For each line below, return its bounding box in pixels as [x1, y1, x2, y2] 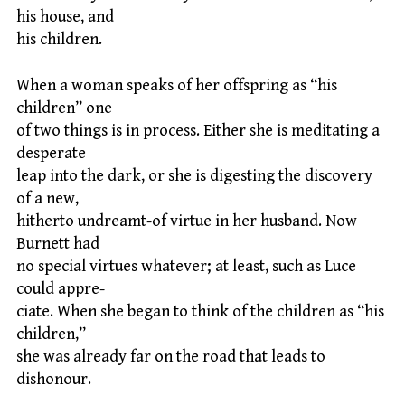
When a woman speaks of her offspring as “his [16, 75, 337, 95]
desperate [16, 143, 86, 163]
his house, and [16, 7, 114, 27]
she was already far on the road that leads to [16, 346, 325, 366]
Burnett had [16, 233, 99, 253]
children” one [16, 98, 112, 118]
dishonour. [16, 369, 91, 389]
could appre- [16, 278, 105, 298]
